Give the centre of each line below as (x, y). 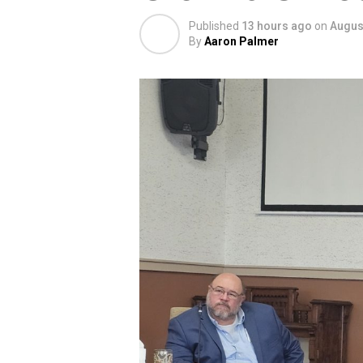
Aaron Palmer (241, 42)
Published (214, 26)
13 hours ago (277, 26)
